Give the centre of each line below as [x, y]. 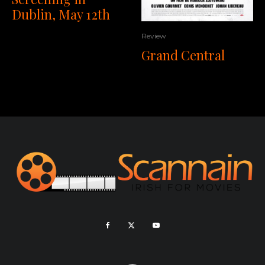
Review [154, 36]
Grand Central [183, 55]
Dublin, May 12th [61, 14]
